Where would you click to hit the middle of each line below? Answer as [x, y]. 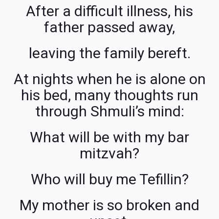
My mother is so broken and [109, 205]
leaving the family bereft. [109, 53]
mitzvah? [109, 153]
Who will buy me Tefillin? [109, 179]
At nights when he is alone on [109, 79]
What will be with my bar [109, 137]
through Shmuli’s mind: [109, 111]
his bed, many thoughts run [109, 95]
